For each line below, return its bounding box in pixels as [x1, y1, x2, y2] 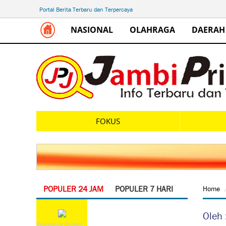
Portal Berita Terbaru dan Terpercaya [39, 6, 133, 13]
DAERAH [192, 24, 225, 35]
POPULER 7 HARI [115, 184, 173, 194]
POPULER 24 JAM [43, 184, 103, 194]
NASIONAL [71, 24, 113, 35]
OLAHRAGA [130, 24, 175, 35]
